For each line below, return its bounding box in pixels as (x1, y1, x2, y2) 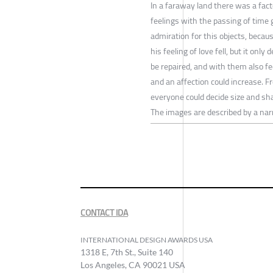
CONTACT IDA (80, 205, 128, 221)
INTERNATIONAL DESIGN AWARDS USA (80, 235, 213, 245)
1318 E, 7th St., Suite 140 (80, 247, 173, 258)
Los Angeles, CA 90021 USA (80, 260, 185, 271)
